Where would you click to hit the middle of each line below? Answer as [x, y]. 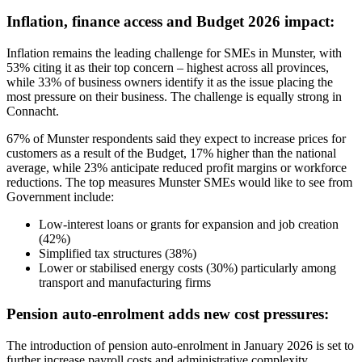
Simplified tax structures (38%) [118, 254]
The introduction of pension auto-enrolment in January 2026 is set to [180, 345]
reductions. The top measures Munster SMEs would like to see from [179, 183]
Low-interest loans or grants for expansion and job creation [189, 225]
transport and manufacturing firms [125, 283]
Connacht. [33, 112]
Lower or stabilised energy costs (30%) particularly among [187, 268]
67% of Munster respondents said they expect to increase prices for [176, 139]
